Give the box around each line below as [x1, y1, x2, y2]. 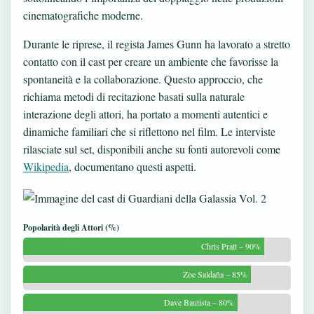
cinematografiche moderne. [23, 7, 143, 22]
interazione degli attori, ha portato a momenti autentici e [23, 107, 268, 122]
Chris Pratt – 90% [200, 240, 261, 252]
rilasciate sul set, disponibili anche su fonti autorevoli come [23, 142, 280, 157]
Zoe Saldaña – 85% [182, 268, 247, 280]
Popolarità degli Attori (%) [23, 221, 119, 234]
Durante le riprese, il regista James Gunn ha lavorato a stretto [23, 36, 290, 52]
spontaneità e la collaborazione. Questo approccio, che [23, 71, 263, 87]
